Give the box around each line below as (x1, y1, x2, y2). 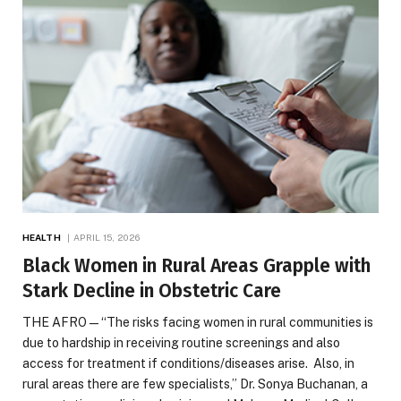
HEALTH (22, 231, 61, 243)
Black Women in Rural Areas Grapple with (22, 253, 371, 277)
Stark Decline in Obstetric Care (22, 278, 281, 303)
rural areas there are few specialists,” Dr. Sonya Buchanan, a (22, 376, 368, 391)
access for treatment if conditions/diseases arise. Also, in (22, 355, 354, 371)
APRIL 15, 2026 (73, 231, 141, 243)
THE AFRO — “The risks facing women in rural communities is (22, 314, 373, 329)
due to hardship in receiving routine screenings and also (22, 335, 340, 350)
